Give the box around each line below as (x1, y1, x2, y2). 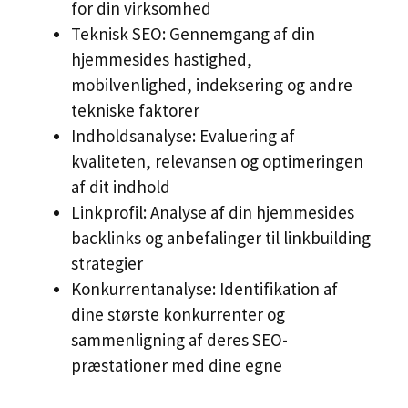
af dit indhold (71, 175, 170, 198)
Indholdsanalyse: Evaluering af (71, 124, 295, 147)
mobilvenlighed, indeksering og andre (71, 73, 352, 96)
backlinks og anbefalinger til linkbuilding (71, 226, 371, 249)
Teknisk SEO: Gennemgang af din (71, 22, 315, 45)
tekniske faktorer (71, 98, 199, 121)
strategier (71, 251, 143, 274)
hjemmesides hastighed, (71, 47, 252, 70)
